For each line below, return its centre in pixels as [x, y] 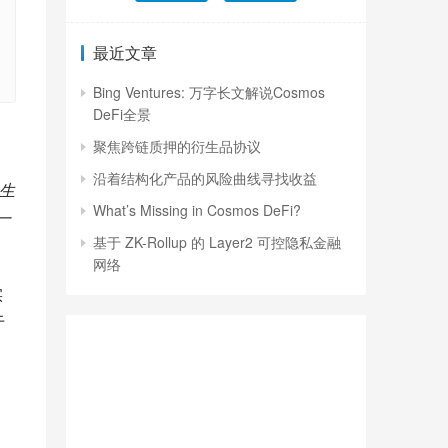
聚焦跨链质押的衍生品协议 [177, 146]
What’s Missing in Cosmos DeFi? [197, 210]
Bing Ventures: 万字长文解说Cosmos [209, 92]
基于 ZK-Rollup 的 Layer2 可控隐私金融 [217, 242]
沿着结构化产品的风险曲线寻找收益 [205, 178]
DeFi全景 [122, 114]
